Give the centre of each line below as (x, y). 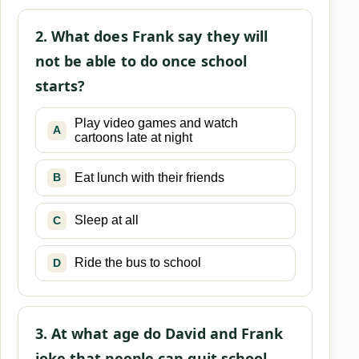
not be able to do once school (141, 61)
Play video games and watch (156, 123)
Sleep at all (106, 220)
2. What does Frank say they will (151, 36)
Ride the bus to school (137, 263)
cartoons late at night (133, 137)
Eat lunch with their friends (149, 177)
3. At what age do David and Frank (159, 333)
